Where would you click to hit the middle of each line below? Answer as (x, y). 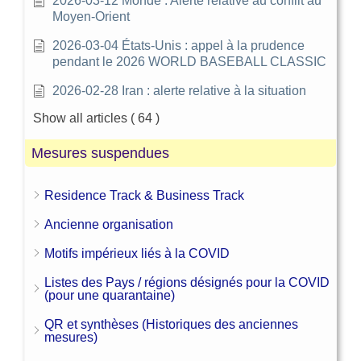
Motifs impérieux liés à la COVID (137, 253)
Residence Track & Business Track (144, 195)
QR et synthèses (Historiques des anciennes (171, 324)
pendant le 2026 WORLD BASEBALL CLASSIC (189, 61)
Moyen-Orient (91, 16)
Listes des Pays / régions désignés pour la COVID (187, 282)
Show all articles (80, 118)
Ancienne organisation (109, 224)
